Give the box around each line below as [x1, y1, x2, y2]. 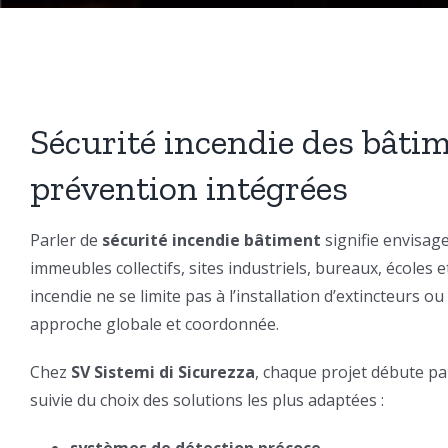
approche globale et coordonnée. [29, 312, 279, 335]
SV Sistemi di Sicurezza [70, 360, 255, 383]
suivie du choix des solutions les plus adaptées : [29, 388, 384, 411]
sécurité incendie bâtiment [101, 228, 321, 251]
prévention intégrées [29, 165, 348, 209]
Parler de [29, 228, 102, 251]
